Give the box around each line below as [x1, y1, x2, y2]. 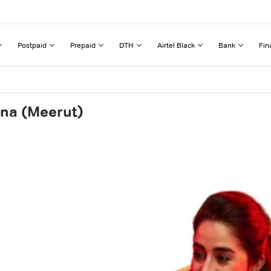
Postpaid [18, 40, 47, 50]
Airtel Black [157, 40, 195, 50]
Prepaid [70, 40, 96, 50]
